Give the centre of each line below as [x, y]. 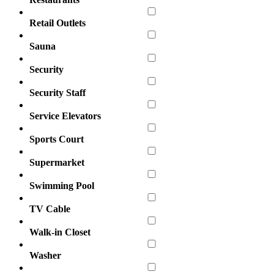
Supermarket [57, 163]
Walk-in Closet [60, 232]
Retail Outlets [57, 23]
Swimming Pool [62, 186]
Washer [45, 256]
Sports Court [57, 139]
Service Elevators [65, 116]
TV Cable [50, 209]
